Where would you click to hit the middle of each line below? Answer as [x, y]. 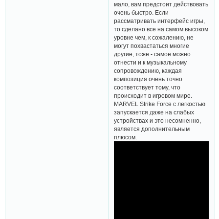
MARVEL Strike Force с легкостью [160, 104]
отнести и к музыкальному [151, 63]
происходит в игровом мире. [153, 96]
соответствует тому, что [147, 88]
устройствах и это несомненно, [158, 121]
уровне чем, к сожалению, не [154, 38]
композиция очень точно [148, 79]
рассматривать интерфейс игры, [160, 21]
